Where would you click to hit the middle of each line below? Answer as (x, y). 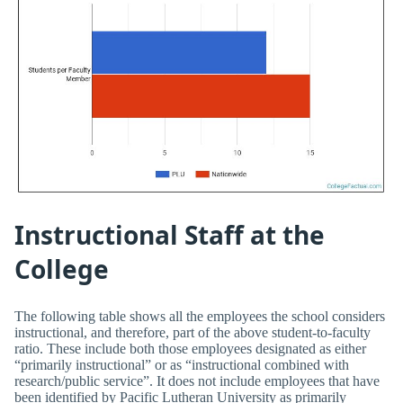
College (62, 269)
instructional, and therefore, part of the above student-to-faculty (193, 333)
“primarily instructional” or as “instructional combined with (182, 365)
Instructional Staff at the (170, 234)
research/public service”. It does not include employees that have (197, 381)
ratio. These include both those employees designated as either (190, 349)
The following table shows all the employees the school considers (200, 317)
